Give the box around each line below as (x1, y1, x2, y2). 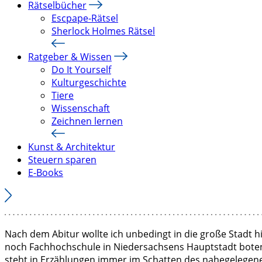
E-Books (28, 166, 63, 179)
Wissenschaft (51, 102, 110, 115)
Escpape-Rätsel (51, 12, 118, 25)
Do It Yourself (51, 63, 111, 76)
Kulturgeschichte (51, 76, 126, 89)
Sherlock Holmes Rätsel (51, 25, 155, 37)
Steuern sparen (28, 153, 96, 166)
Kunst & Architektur (28, 140, 115, 153)
